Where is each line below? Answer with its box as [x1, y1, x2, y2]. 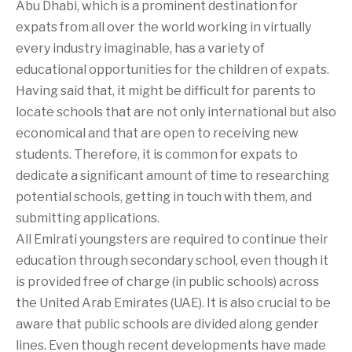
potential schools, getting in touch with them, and [16, 189, 312, 204]
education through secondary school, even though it [16, 252, 328, 268]
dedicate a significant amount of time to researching [16, 167, 329, 183]
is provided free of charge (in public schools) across [16, 273, 319, 289]
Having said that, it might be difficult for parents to [16, 82, 316, 98]
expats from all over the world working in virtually [16, 19, 311, 35]
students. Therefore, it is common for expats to [16, 146, 298, 162]
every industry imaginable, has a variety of [16, 40, 265, 56]
